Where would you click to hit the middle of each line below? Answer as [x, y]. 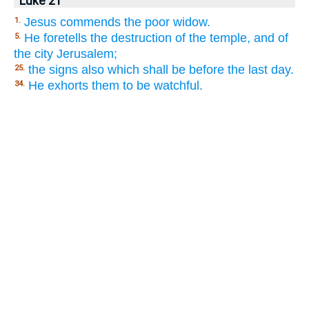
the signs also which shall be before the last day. [161, 69]
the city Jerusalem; [66, 53]
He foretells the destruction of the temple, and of [156, 38]
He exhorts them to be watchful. [116, 85]
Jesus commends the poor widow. [117, 22]
